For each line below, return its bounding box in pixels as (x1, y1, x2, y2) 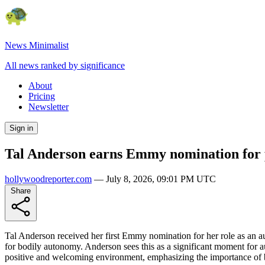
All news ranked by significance (5, 60, 125, 70)
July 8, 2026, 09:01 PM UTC (106, 173, 216, 184)
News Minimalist (5, 40, 69, 50)
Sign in (9, 124, 33, 132)
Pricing (28, 91, 55, 101)
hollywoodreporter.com (5, 173, 92, 184)
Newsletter (28, 102, 69, 112)
